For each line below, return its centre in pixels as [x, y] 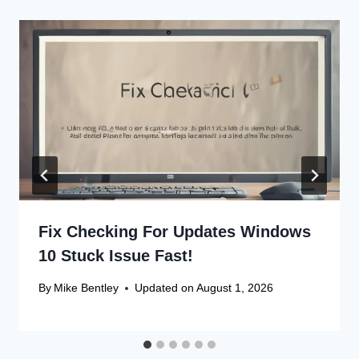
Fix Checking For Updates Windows [175, 232]
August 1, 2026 [235, 288]
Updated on [165, 288]
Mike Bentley [87, 288]
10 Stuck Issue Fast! [116, 256]
